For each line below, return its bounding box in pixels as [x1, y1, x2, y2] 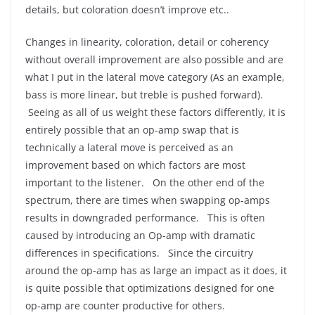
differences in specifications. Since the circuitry [25, 246, 253, 259]
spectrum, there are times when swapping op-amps [25, 193, 270, 207]
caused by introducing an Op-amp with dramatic [25, 229, 255, 242]
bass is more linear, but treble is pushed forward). [25, 88, 266, 101]
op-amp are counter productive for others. [25, 299, 225, 312]
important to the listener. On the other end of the [25, 176, 264, 189]
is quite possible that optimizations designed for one [25, 281, 274, 295]
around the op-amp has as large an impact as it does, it [25, 264, 287, 277]
